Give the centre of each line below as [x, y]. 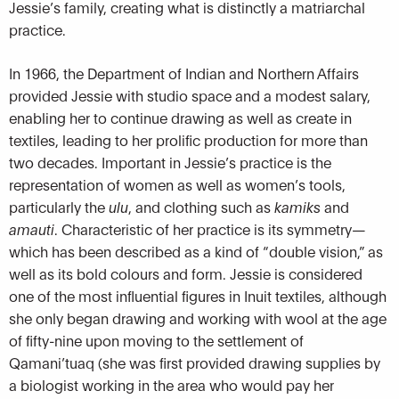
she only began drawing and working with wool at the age [198, 318]
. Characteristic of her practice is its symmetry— [210, 229]
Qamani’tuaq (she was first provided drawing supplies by [195, 362]
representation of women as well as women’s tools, [177, 184]
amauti [32, 229]
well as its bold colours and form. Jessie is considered [186, 273]
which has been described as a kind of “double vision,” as [196, 251]
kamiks [297, 207]
